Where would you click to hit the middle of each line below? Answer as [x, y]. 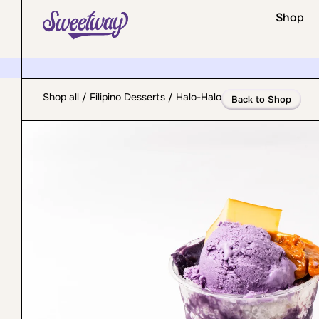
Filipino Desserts [127, 97]
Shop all [61, 97]
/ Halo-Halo [193, 97]
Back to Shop [261, 99]
